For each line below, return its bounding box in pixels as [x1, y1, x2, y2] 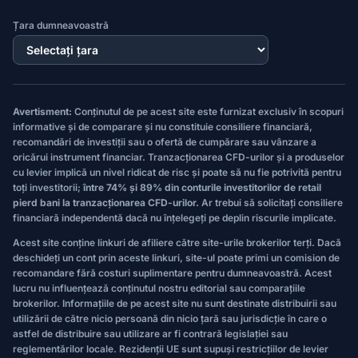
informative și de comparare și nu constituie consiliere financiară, [13, 121, 312, 133]
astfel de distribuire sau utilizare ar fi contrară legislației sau [13, 328, 288, 340]
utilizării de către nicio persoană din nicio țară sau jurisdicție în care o [13, 312, 327, 324]
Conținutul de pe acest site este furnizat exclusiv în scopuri [72, 105, 344, 117]
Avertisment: [13, 105, 72, 117]
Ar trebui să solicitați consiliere [199, 197, 343, 209]
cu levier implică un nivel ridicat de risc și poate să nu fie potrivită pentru [13, 166, 341, 178]
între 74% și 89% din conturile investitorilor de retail [83, 181, 321, 193]
